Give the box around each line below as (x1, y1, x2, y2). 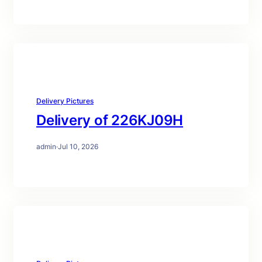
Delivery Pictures (36, 96, 94, 105)
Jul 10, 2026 (58, 142, 98, 151)
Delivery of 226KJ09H (36, 112, 183, 129)
